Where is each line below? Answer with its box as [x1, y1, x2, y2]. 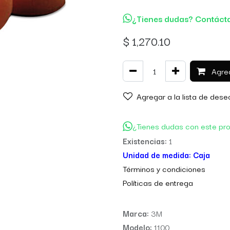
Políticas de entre [123, 176, 184, 188]
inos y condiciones [140, 162, 205, 175]
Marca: [123, 206, 151, 219]
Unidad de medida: [123, 148, 193, 161]
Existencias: [123, 134, 169, 147]
